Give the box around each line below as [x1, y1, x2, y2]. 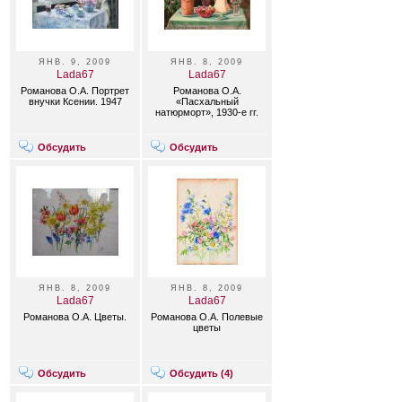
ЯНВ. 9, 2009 [39, 57, 111, 66]
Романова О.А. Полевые [151, 311, 263, 322]
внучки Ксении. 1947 [28, 96, 122, 107]
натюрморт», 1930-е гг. [155, 107, 258, 118]
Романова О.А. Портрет [21, 85, 129, 96]
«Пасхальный [175, 96, 239, 107]
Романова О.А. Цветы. [23, 311, 127, 322]
